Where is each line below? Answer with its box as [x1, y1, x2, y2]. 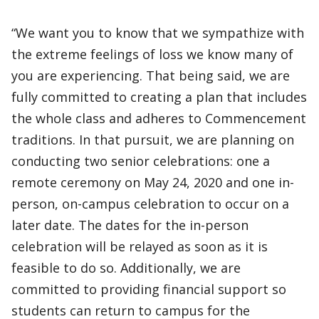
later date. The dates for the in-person [11, 216, 249, 234]
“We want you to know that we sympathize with [11, 24, 304, 41]
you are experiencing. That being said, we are [11, 67, 290, 84]
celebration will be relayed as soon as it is [11, 238, 268, 255]
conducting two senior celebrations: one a [11, 152, 270, 169]
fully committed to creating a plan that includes [11, 88, 307, 105]
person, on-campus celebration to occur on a [11, 195, 289, 212]
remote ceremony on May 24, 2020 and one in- [11, 174, 294, 191]
